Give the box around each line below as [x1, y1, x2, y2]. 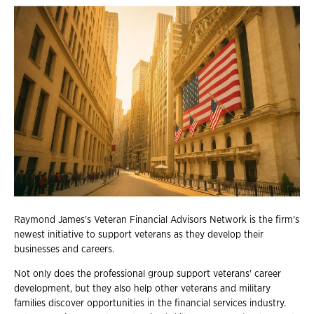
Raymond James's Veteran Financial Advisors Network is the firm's [14, 215, 299, 226]
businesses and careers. [14, 245, 114, 255]
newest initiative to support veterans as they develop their [14, 230, 264, 240]
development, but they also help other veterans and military [14, 284, 271, 294]
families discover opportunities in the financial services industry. [14, 299, 286, 309]
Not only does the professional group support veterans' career [14, 269, 281, 280]
